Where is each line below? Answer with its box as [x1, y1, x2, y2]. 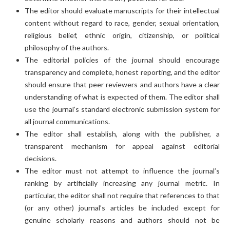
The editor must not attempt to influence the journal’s [24, 166, 220, 175]
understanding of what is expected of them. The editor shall [24, 92, 220, 101]
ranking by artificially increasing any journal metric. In [24, 178, 220, 187]
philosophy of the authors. [24, 43, 109, 52]
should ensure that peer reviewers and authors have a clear [24, 80, 220, 89]
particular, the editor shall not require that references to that [24, 190, 220, 200]
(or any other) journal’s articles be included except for [24, 203, 220, 212]
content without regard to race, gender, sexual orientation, [24, 18, 220, 27]
